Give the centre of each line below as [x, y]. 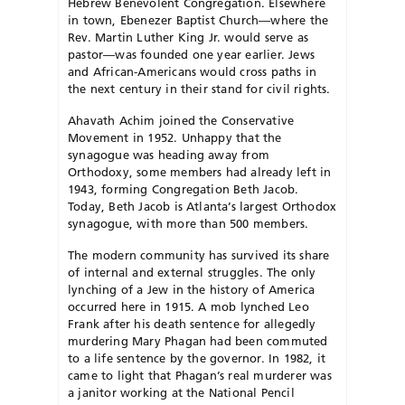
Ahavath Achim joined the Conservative [181, 121]
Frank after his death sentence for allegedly [192, 324]
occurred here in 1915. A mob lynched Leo [188, 307]
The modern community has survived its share [199, 255]
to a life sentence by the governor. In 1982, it [197, 358]
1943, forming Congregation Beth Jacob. [184, 189]
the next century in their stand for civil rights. [199, 89]
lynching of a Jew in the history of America [192, 290]
